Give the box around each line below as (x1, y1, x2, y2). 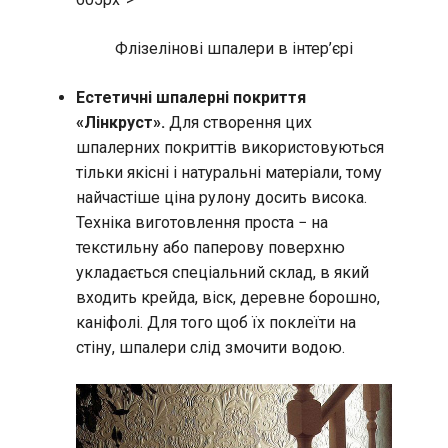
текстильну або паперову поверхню (76, 238, 345, 258)
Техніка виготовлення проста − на (76, 213, 328, 233)
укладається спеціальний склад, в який (76, 263, 369, 283)
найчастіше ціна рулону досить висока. (76, 188, 367, 208)
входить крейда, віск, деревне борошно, (76, 288, 380, 308)
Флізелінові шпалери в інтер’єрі (115, 39, 353, 59)
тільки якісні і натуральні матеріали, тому (76, 163, 382, 183)
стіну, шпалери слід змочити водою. (76, 338, 345, 358)
